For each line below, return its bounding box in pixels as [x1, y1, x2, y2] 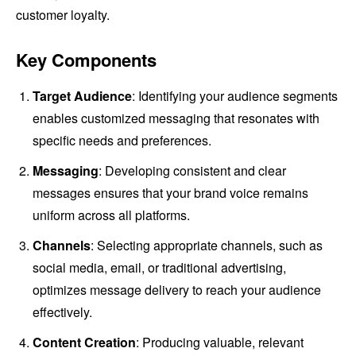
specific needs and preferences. [33, 130, 211, 149]
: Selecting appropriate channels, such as [91, 235, 323, 254]
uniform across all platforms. [33, 205, 190, 224]
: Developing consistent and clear [99, 161, 286, 180]
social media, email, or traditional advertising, [33, 257, 286, 277]
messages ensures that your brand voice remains [33, 183, 308, 202]
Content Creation [33, 332, 136, 351]
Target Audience [33, 86, 132, 105]
